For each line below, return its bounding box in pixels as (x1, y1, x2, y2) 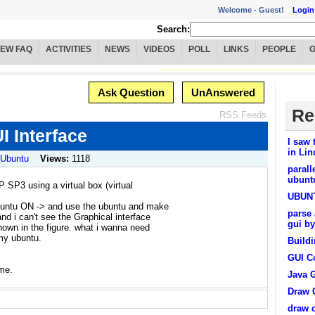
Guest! (259, 5, 292, 14)
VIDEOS (143, 44, 175, 55)
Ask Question (98, 86, 165, 99)
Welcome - (218, 5, 259, 14)
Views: (40, 153, 72, 165)
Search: (157, 24, 190, 35)
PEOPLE (262, 44, 296, 55)
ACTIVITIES (46, 44, 91, 55)
